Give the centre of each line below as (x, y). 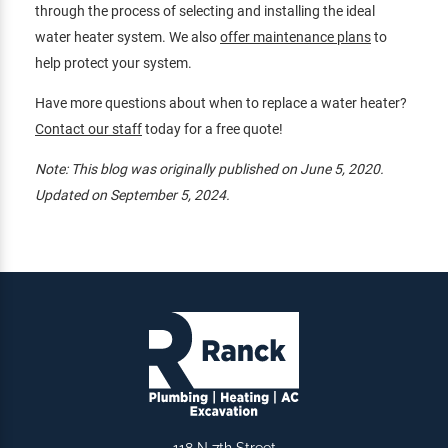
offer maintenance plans (295, 37)
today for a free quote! (212, 129)
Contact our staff (88, 129)
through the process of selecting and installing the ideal (205, 11)
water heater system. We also (127, 37)
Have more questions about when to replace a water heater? (221, 103)
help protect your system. (113, 63)
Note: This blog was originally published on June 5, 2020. (209, 169)
